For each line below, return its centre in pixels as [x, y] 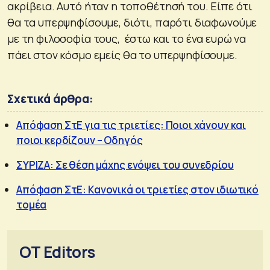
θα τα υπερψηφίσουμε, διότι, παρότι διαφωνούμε [132, 22]
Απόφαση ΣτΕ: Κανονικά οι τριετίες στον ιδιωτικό [137, 189]
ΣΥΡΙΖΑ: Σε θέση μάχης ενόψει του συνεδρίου [125, 165]
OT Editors [57, 252]
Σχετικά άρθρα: [50, 99]
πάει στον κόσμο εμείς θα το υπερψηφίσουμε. [122, 55]
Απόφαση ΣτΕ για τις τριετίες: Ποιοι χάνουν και [131, 125]
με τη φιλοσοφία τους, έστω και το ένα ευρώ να [127, 38]
